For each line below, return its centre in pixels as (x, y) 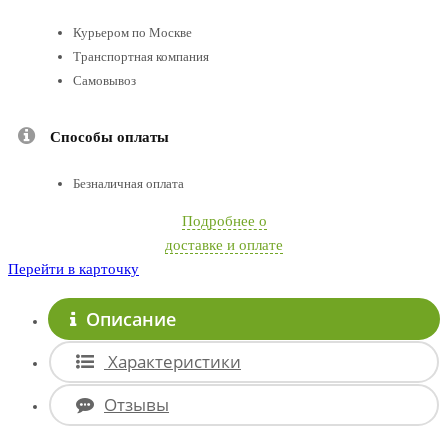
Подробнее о (224, 220)
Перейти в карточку (73, 268)
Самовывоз (104, 80)
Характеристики (172, 361)
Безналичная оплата (128, 183)
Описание (131, 318)
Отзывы (136, 404)
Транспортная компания (141, 56)
